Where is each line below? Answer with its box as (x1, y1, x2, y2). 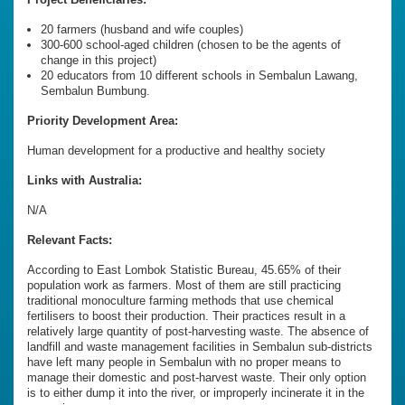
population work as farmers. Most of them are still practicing (27, 278, 341, 293)
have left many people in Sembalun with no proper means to (27, 355, 341, 370)
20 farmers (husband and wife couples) (41, 23, 243, 37)
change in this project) (41, 53, 156, 68)
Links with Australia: (27, 174, 142, 188)
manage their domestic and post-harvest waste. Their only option (27, 371, 366, 385)
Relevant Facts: (27, 233, 112, 248)
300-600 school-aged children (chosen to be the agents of (41, 38, 341, 52)
